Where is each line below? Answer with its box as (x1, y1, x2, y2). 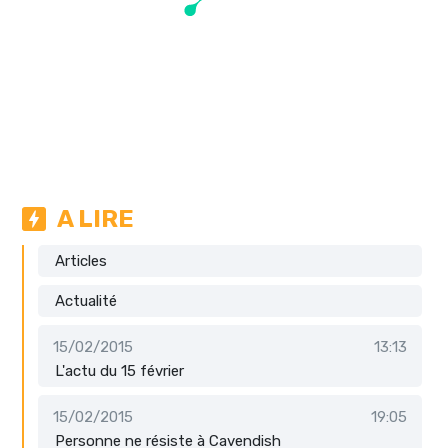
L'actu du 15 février (55, 361, 184, 380)
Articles (55, 251, 107, 270)
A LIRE (57, 204, 134, 233)
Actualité (55, 291, 117, 310)
